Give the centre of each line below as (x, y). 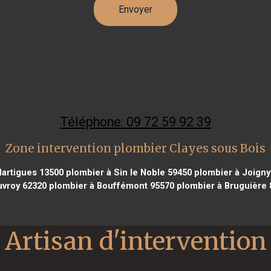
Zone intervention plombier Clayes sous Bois (135, 148)
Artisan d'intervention (135, 241)
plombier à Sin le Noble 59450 (127, 172)
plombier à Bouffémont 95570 (110, 185)
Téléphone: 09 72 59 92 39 (135, 122)
